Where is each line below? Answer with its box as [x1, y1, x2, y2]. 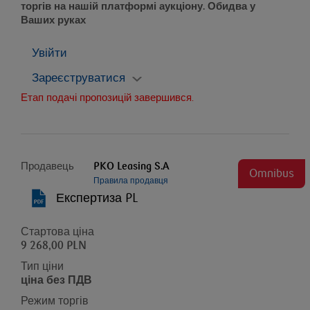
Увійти [32, 46, 67, 60]
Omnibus [248, 167, 294, 181]
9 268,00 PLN [21, 239, 86, 253]
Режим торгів [21, 294, 89, 308]
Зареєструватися [32, 71, 125, 85]
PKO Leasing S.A [93, 160, 170, 172]
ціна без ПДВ [21, 273, 92, 287]
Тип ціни [21, 259, 64, 273]
